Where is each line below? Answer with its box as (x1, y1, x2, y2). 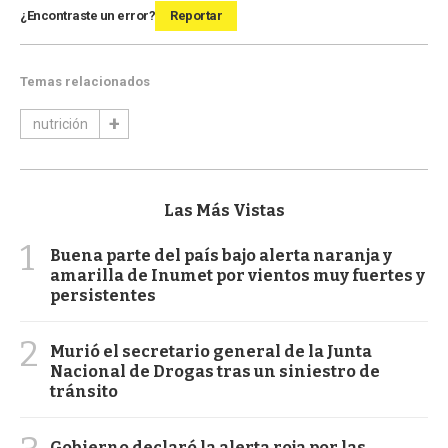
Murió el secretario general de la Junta (50, 341, 372, 361)
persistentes (50, 285, 156, 305)
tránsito (50, 381, 118, 401)
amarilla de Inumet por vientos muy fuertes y (50, 265, 425, 285)
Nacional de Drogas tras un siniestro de (50, 361, 380, 381)
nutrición (32, 115, 88, 132)
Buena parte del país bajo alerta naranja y (50, 245, 392, 265)
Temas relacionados (20, 73, 150, 89)
